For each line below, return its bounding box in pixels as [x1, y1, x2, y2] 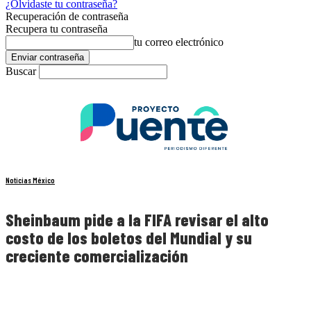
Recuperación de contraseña [6, 10, 128, 22]
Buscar [6, 65, 36, 77]
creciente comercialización [6, 246, 188, 267]
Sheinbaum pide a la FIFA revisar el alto [6, 210, 269, 230]
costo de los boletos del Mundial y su [6, 228, 252, 249]
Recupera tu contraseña [6, 23, 108, 35]
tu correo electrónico [134, 36, 224, 48]
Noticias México [6, 176, 55, 185]
